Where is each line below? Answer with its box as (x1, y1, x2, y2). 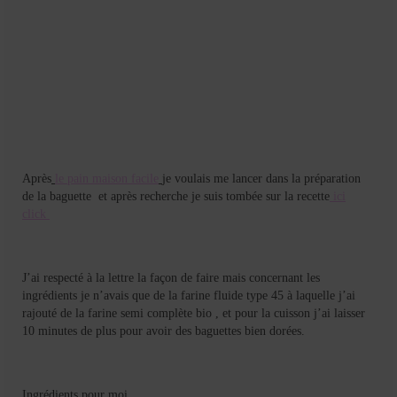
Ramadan (76, 216, 134, 230)
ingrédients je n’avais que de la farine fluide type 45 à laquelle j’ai (22, 288, 355, 302)
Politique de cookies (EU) (44, 325, 198, 339)
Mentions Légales (44, 289, 152, 303)
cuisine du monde (44, 107, 153, 121)
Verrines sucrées (76, 71, 178, 85)
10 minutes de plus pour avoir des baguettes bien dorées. (22, 323, 305, 338)
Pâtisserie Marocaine (76, 144, 206, 158)
